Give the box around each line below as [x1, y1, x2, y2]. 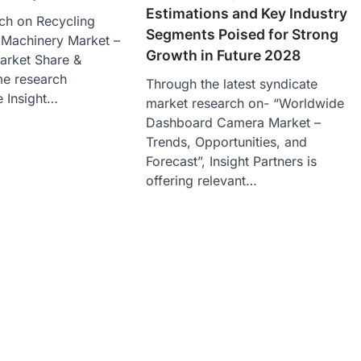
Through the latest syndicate [146, 76, 318, 93]
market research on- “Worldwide [146, 95, 345, 112]
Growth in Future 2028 [146, 47, 301, 64]
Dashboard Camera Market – [146, 114, 322, 131]
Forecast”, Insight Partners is [146, 153, 317, 170]
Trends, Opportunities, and [146, 134, 308, 151]
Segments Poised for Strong [146, 26, 339, 44]
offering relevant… [146, 172, 258, 189]
